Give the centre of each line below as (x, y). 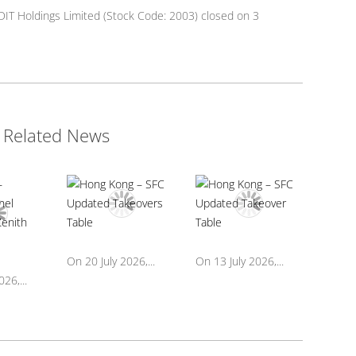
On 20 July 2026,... (111, 261)
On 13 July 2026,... (239, 261)
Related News (56, 135)
